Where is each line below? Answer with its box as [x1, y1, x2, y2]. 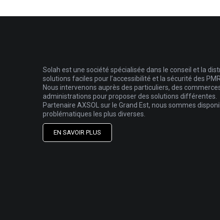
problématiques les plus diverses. [43, 110, 145, 118]
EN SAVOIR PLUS [54, 128, 101, 136]
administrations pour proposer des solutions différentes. [43, 92, 217, 100]
